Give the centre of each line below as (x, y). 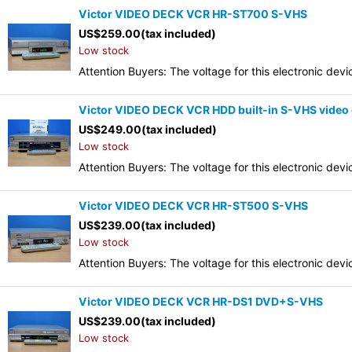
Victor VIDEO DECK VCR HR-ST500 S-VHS (193, 206)
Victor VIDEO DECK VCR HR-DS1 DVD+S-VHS (201, 302)
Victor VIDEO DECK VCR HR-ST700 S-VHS (193, 14)
